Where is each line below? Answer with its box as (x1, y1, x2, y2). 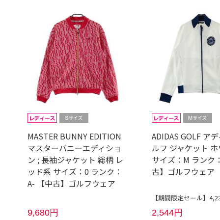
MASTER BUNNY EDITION (27, 130, 122, 142)
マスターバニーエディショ (27, 142, 122, 154)
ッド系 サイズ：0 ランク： (27, 165, 123, 178)
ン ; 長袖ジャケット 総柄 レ (27, 154, 124, 166)
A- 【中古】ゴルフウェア (27, 177, 116, 190)
